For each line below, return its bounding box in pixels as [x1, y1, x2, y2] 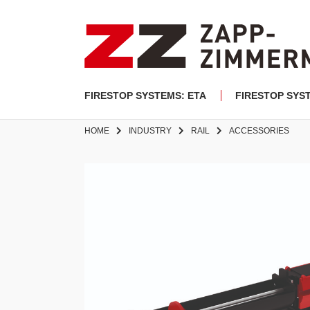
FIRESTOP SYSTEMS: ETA [84, 90, 206, 101]
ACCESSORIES [229, 126, 289, 136]
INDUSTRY [129, 126, 172, 136]
